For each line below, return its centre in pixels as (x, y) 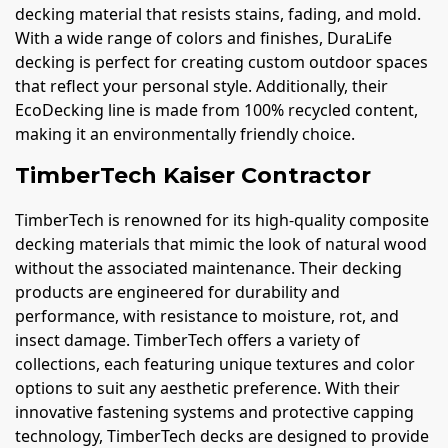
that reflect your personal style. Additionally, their (201, 85)
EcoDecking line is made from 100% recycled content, (216, 109)
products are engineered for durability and (177, 292)
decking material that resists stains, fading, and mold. (218, 13)
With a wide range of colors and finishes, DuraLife (203, 37)
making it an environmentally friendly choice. (185, 133)
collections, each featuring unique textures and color (215, 364)
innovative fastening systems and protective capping (214, 412)
